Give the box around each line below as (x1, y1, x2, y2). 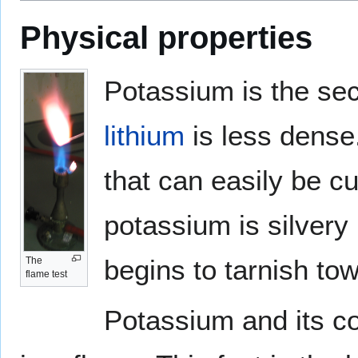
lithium (103, 120, 185, 152)
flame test (26, 268, 67, 280)
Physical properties (20, 19, 312, 57)
